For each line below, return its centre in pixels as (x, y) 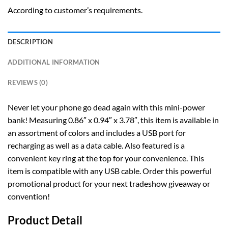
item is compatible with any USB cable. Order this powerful (110, 170)
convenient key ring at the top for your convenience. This (106, 158)
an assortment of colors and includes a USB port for (97, 132)
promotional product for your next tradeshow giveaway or (109, 183)
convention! (29, 196)
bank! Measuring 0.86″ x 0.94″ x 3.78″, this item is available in (113, 120)
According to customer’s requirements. (75, 10)
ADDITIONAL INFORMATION (54, 62)
